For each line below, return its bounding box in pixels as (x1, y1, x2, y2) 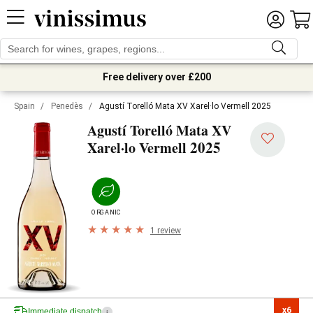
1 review (150, 225, 181, 235)
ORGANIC (91, 208, 121, 216)
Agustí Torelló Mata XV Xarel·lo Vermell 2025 (99, 101, 271, 111)
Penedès (51, 101, 83, 111)
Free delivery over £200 (102, 71, 211, 82)
